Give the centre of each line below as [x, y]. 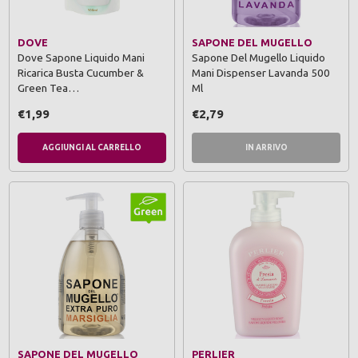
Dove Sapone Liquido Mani [81, 57]
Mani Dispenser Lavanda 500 [261, 72]
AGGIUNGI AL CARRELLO [92, 147]
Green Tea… [48, 88]
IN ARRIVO [266, 147]
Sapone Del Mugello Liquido [259, 57]
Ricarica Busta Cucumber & [81, 72]
